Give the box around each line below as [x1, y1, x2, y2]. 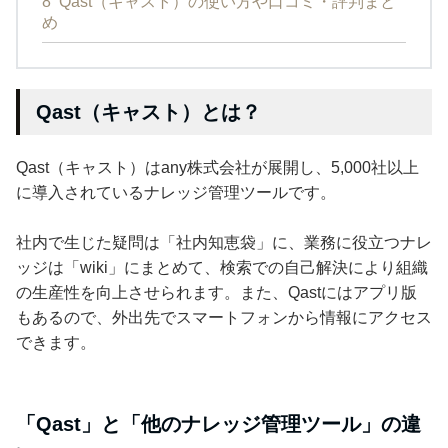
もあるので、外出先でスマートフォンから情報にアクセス [16, 309, 432, 327]
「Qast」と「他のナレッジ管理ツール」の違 [16, 413, 421, 436]
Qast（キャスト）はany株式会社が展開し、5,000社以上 [16, 159, 419, 177]
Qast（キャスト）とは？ [36, 101, 261, 124]
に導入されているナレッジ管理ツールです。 [16, 184, 336, 202]
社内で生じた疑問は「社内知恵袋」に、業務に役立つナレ [16, 234, 432, 252]
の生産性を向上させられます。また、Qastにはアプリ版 [16, 284, 417, 302]
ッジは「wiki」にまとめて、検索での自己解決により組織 [16, 259, 428, 277]
